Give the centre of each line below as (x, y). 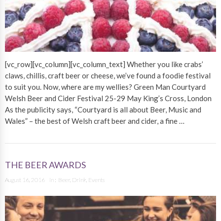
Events (96, 180)
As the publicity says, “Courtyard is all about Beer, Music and (103, 110)
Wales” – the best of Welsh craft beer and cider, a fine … (95, 121)
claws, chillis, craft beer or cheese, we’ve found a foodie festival (108, 76)
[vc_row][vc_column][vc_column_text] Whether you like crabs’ (104, 64)
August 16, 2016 (25, 180)
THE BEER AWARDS (45, 165)
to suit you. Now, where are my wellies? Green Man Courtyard (105, 87)
